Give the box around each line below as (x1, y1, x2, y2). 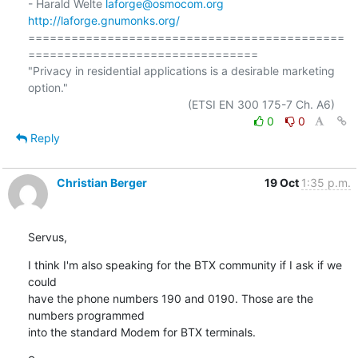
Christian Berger (56, 175, 147, 189)
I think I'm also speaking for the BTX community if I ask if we (27, 257, 342, 272)
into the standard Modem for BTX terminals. (27, 324, 256, 339)
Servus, (27, 229, 67, 244)
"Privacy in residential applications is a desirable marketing (27, 63, 335, 78)
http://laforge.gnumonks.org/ (27, 13, 180, 27)
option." (27, 80, 68, 94)
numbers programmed (27, 308, 148, 322)
